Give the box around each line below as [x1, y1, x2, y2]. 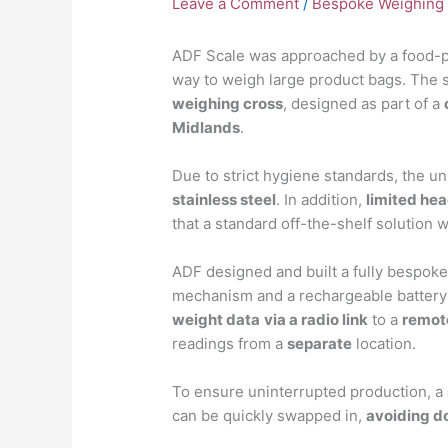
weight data [172, 310, 261, 330]
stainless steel [172, 190, 277, 210]
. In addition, [276, 190, 367, 210]
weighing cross [172, 94, 284, 114]
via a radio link [264, 310, 369, 330]
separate [287, 334, 353, 354]
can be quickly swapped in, [172, 406, 367, 426]
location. [352, 334, 417, 354]
